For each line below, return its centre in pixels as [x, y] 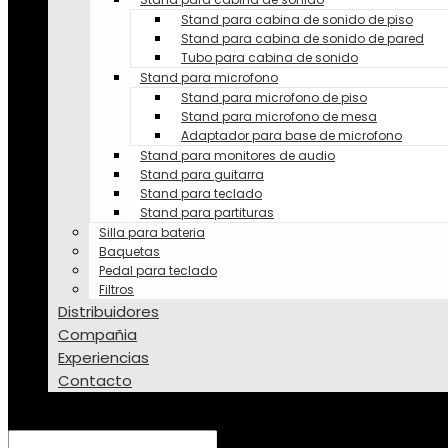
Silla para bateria [152, 232]
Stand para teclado [201, 193]
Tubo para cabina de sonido [269, 57]
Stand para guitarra [202, 174]
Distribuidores [108, 311]
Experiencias [103, 357]
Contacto [95, 380]
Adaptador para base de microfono [291, 135]
